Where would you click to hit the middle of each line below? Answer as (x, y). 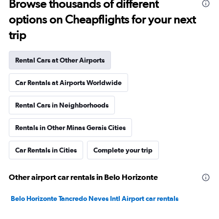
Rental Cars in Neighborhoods (62, 105)
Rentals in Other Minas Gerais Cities (70, 128)
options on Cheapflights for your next (102, 19)
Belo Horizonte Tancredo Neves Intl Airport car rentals (95, 198)
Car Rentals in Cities (46, 150)
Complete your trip (123, 150)
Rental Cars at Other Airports (60, 60)
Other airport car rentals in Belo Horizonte (83, 177)
